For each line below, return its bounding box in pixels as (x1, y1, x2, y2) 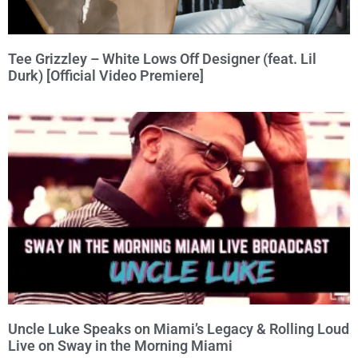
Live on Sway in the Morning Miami (8, 336, 233, 354)
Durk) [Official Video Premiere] (8, 66, 204, 84)
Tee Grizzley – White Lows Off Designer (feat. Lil (8, 50, 316, 67)
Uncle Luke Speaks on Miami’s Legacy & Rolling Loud (8, 320, 349, 337)
